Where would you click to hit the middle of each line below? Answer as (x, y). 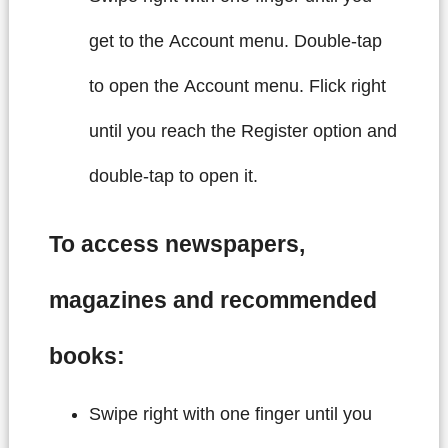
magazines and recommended (212, 300)
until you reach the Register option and (242, 131)
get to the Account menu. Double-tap (235, 41)
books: (86, 356)
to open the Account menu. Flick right (237, 86)
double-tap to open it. (173, 176)
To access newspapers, (176, 244)
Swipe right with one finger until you (230, 413)
